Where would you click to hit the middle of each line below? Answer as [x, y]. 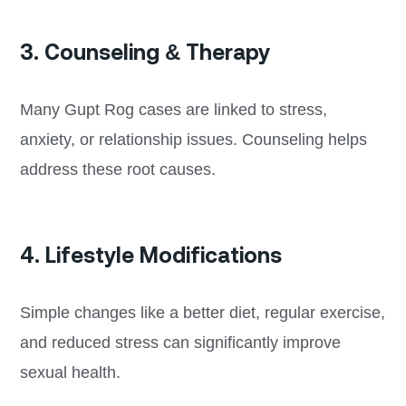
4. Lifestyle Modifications [150, 256]
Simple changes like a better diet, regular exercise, [202, 313]
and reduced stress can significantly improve [180, 343]
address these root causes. [117, 170]
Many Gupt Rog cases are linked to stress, [173, 110]
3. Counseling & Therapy [145, 53]
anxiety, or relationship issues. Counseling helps [193, 140]
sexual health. [70, 373]
